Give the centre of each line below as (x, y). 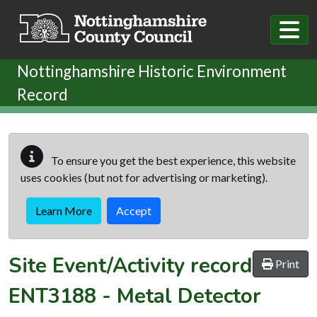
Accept (134, 210)
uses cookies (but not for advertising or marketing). (144, 177)
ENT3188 (52, 296)
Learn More (64, 210)
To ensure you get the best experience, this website (172, 160)
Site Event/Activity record (131, 265)
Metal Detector (189, 296)
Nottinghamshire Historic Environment (152, 71)
